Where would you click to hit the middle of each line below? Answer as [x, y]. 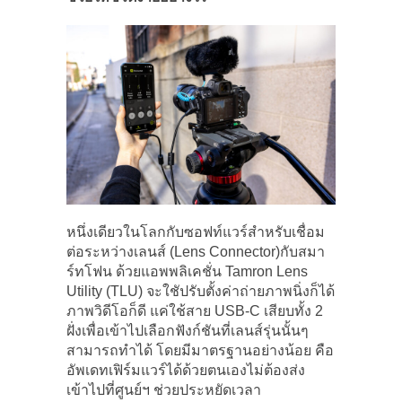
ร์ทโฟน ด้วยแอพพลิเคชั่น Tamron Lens [187, 271]
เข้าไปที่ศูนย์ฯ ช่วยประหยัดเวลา [164, 389]
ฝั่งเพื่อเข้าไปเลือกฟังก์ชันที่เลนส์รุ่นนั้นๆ [188, 330]
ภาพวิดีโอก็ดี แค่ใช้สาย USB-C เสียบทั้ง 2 [195, 310]
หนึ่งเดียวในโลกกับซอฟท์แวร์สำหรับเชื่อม [196, 232]
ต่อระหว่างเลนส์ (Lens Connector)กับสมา [196, 251]
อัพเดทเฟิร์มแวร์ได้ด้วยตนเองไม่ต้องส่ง [186, 370]
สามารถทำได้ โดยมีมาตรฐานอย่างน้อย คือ [200, 350]
